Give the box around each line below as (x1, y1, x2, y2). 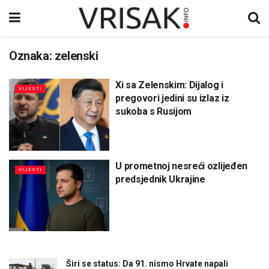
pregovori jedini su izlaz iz (115, 92, 229, 104)
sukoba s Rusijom (115, 106, 192, 117)
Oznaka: (9, 49, 55, 63)
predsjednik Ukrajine (115, 173, 205, 185)
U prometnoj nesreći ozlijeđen (115, 160, 247, 172)
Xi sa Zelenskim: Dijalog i (115, 79, 223, 91)
